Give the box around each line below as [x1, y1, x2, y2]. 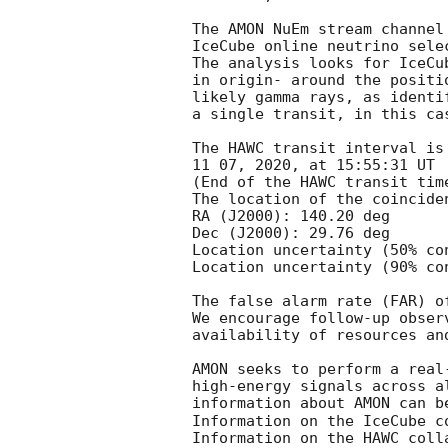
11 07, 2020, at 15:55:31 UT [192, 156, 435, 175]
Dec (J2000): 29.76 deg [192, 224, 390, 243]
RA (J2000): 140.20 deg [192, 207, 390, 226]
